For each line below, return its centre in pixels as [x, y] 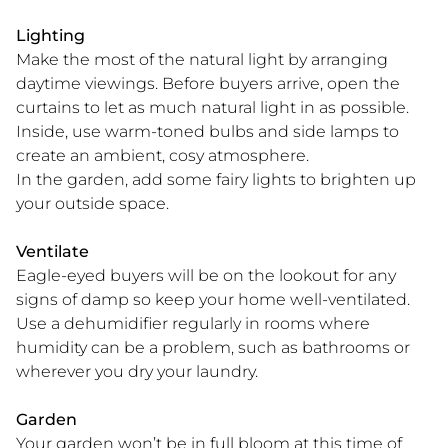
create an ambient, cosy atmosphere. [164, 155]
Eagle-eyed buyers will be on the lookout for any [206, 275]
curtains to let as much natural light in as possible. [212, 107]
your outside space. [92, 203]
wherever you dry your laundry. [137, 371]
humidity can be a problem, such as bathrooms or [213, 347]
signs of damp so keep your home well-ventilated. [215, 299]
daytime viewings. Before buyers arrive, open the [208, 83]
